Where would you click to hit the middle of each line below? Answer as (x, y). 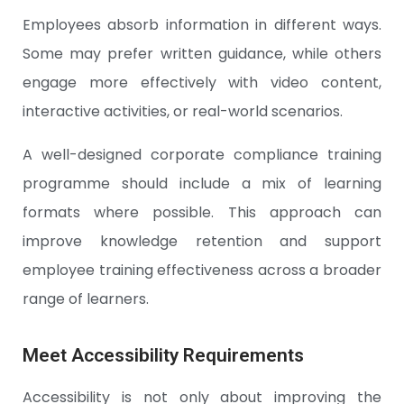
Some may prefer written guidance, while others (202, 54)
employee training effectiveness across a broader (202, 271)
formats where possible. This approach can (202, 213)
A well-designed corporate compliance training (202, 155)
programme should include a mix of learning (202, 184)
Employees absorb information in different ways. (202, 25)
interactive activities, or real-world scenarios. (183, 112)
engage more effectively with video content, (202, 83)
